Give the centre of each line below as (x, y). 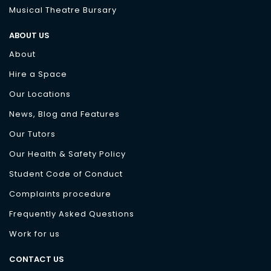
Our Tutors (32, 134)
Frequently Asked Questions (72, 214)
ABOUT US (29, 35)
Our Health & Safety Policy (67, 154)
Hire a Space (38, 74)
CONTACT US (37, 259)
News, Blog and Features (64, 114)
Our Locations (40, 94)
